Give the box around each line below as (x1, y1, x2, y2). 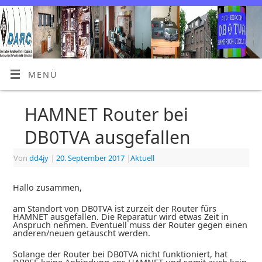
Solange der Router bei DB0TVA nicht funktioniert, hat (12, 248, 227, 260)
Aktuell (130, 152, 154, 163)
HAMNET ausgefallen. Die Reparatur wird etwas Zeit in (12, 211, 229, 222)
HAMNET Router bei (24, 102, 188, 126)
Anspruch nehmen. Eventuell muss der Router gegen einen (12, 219, 247, 230)
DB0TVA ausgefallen (24, 125, 191, 149)
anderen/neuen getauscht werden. (12, 227, 150, 239)
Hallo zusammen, (12, 182, 82, 194)
